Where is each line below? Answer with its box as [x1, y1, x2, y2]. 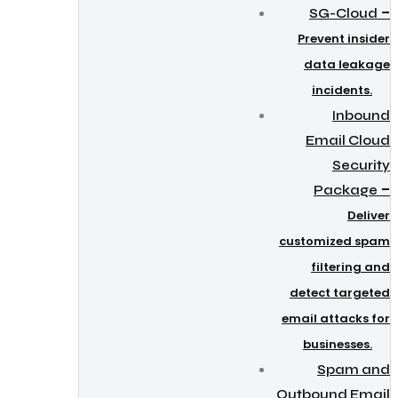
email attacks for [282, 310, 390, 327]
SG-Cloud [309, 5, 378, 21]
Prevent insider [298, 30, 390, 47]
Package [314, 182, 378, 198]
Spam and [317, 362, 390, 378]
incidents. [312, 82, 372, 99]
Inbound [332, 107, 390, 123]
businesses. [303, 336, 372, 353]
